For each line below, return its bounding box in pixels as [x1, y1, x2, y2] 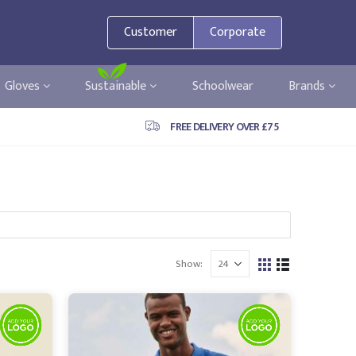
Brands [288, 75, 329, 97]
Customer [124, 21, 178, 43]
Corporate [210, 21, 266, 43]
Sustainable [85, 75, 150, 97]
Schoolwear [192, 75, 253, 97]
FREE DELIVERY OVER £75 [170, 118, 279, 136]
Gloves [5, 75, 44, 97]
